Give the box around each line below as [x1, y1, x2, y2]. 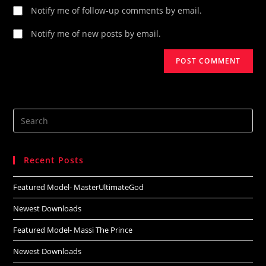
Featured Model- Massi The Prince [13, 224, 133, 236]
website [12, 140, 44, 151]
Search [12, 110, 40, 122]
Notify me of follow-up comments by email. [31, 5, 202, 17]
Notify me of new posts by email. [31, 28, 161, 40]
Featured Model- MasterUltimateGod [13, 182, 144, 193]
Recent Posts [24, 154, 84, 166]
